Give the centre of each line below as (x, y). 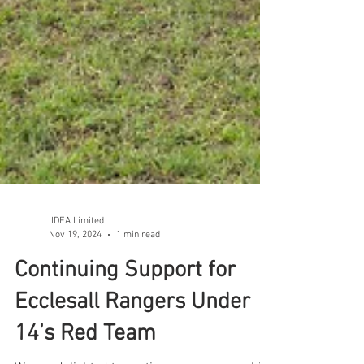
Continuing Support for (125, 319)
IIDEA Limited (76, 270)
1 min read (138, 283)
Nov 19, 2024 (75, 283)
